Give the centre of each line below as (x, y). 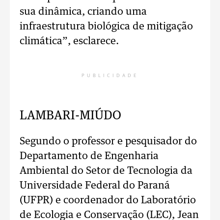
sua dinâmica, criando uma (83, 12)
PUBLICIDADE (110, 76)
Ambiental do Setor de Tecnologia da (106, 171)
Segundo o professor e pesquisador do (108, 141)
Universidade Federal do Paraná (95, 186)
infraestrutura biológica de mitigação (106, 27)
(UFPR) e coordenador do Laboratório (108, 200)
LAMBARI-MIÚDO (70, 116)
